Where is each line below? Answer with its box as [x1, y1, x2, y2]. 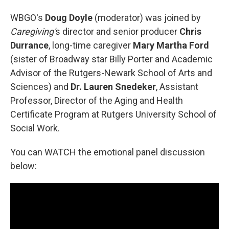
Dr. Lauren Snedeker [71, 81, 156, 92]
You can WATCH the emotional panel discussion [10, 146, 205, 157]
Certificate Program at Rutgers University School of [10, 108, 217, 120]
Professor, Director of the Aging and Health [10, 95, 183, 106]
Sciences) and [10, 81, 71, 92]
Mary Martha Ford [133, 39, 209, 51]
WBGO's [10, 12, 45, 23]
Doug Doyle [45, 12, 93, 23]
